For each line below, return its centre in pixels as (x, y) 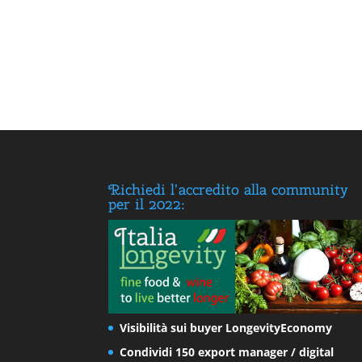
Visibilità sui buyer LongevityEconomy (226, 327)
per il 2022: (147, 204)
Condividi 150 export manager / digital (227, 351)
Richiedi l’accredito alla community (228, 189)
